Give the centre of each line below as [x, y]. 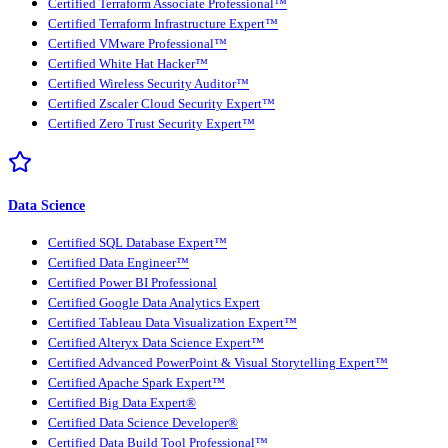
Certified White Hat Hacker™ [128, 63]
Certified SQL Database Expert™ [137, 242]
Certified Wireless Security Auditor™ [148, 83]
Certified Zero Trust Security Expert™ [151, 123]
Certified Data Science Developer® [143, 422]
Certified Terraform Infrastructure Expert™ [163, 23]
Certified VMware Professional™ [137, 43]
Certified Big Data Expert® [122, 402]
